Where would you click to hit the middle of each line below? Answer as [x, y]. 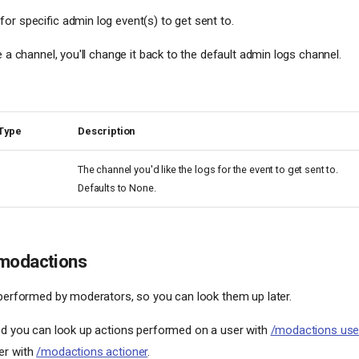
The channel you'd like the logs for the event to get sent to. [208, 169]
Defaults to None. [117, 188]
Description [107, 131]
